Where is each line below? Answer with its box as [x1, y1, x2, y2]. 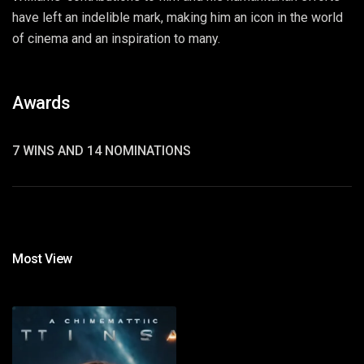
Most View [12, 250, 73, 266]
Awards [12, 93, 70, 114]
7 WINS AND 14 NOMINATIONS [12, 142, 191, 158]
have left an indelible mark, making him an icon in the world [12, 9, 343, 25]
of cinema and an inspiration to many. [12, 30, 220, 46]
